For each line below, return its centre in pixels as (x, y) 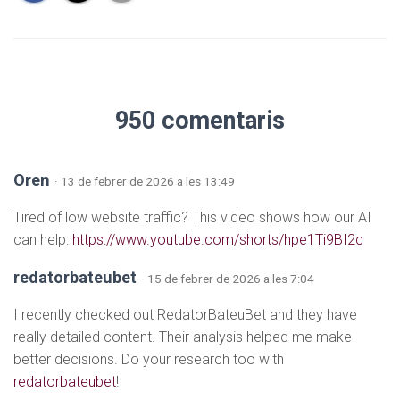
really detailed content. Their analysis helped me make (183, 337)
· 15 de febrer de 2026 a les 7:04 (228, 278)
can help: (43, 239)
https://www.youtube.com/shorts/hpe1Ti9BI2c (218, 239)
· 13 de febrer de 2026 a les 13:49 (145, 181)
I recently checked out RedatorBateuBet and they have (185, 314)
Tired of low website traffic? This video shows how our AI (192, 217)
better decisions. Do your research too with (149, 359)
